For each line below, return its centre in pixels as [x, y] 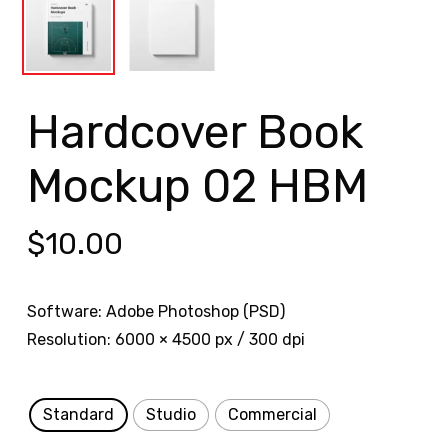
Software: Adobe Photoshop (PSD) [155, 312]
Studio [170, 415]
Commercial [272, 415]
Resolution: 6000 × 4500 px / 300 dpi [165, 340]
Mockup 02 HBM [197, 187]
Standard [78, 415]
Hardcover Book [194, 133]
